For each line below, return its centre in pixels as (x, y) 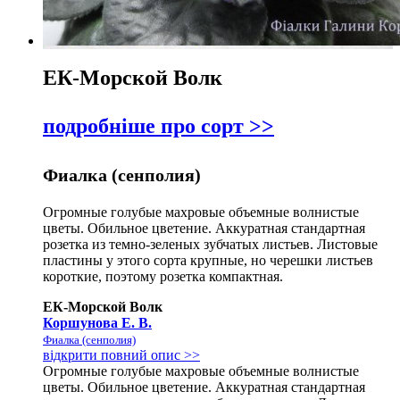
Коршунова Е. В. (97, 323)
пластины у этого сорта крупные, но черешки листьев (208, 261)
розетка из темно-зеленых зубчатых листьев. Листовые (210, 245)
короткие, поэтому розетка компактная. (163, 277)
